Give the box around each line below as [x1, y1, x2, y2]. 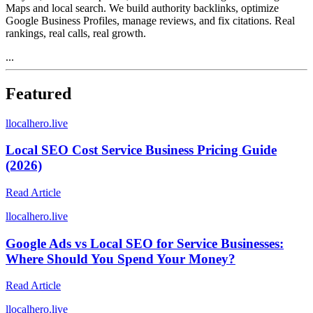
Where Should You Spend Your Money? [6, 251, 235, 266]
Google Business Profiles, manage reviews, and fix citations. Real [6, 14, 295, 27]
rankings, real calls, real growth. [6, 27, 146, 39]
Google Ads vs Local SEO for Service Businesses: [6, 235, 284, 251]
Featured [6, 84, 71, 103]
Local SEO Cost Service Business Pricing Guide [6, 143, 277, 158]
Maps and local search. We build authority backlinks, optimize [6, 1, 279, 14]
